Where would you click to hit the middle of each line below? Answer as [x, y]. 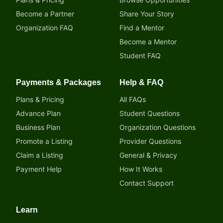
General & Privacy [148, 155]
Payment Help [39, 169]
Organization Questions [158, 127]
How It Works [141, 169]
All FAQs [133, 99]
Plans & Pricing [40, 99]
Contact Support [147, 183]
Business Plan [38, 127]
